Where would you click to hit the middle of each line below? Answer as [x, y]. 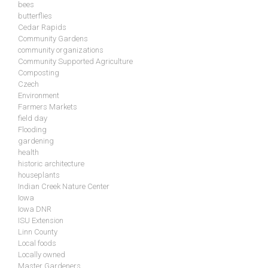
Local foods [37, 243]
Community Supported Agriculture [75, 62]
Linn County [38, 232]
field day [33, 118]
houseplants [39, 175]
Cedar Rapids [42, 28]
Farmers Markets [48, 107]
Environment [39, 96]
